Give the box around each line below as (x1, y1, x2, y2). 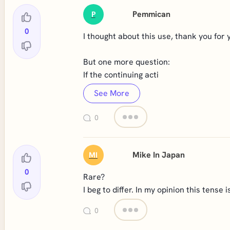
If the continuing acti (83, 69, 159, 80)
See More (89, 88, 133, 99)
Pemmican (132, 9, 171, 20)
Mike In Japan (132, 149, 185, 160)
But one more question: (83, 56, 170, 67)
